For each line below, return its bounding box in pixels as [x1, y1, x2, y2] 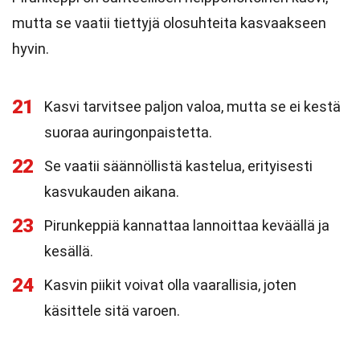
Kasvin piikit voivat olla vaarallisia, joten [44, 276, 297, 293]
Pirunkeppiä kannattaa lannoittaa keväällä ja [44, 217, 329, 234]
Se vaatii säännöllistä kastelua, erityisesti [44, 157, 313, 174]
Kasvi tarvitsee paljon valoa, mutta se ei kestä [44, 98, 341, 115]
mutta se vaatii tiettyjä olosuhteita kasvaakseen [12, 14, 326, 31]
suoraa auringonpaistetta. [44, 124, 212, 141]
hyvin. [12, 40, 49, 57]
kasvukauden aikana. [44, 183, 179, 200]
